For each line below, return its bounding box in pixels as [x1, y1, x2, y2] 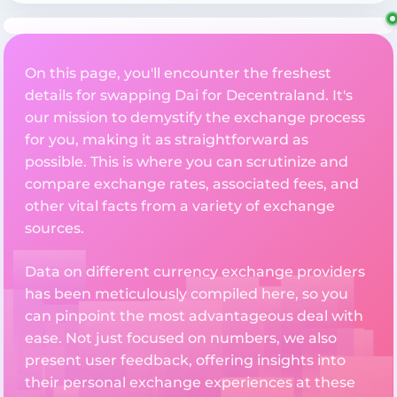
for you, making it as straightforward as [25, 131, 308, 149]
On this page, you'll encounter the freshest [25, 65, 331, 82]
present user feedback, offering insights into [25, 352, 346, 370]
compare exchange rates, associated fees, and [25, 175, 359, 193]
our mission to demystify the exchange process [25, 109, 365, 127]
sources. [25, 220, 84, 237]
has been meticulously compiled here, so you [25, 285, 348, 303]
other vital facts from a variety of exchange [25, 198, 335, 215]
